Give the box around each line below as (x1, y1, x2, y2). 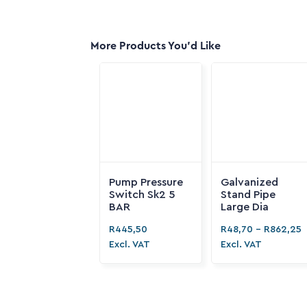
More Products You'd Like (90, 40, 221, 51)
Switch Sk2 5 (109, 189, 175, 200)
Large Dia (221, 201, 269, 212)
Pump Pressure (109, 177, 183, 188)
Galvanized (221, 177, 279, 188)
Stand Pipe (221, 189, 276, 200)
